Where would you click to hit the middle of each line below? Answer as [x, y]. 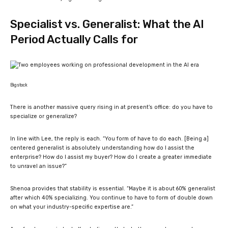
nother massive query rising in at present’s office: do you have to [125, 107]
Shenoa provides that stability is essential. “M [72, 188]
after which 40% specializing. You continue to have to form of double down [111, 197]
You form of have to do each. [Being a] [157, 138]
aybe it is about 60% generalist [174, 188]
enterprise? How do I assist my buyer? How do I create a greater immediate [111, 157]
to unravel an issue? [37, 166]
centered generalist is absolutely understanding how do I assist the [102, 148]
